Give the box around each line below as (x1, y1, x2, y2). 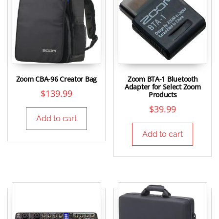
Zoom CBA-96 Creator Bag (16, 74, 97, 84)
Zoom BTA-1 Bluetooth (127, 74, 198, 84)
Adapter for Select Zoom (124, 82, 201, 91)
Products (148, 89, 177, 99)
